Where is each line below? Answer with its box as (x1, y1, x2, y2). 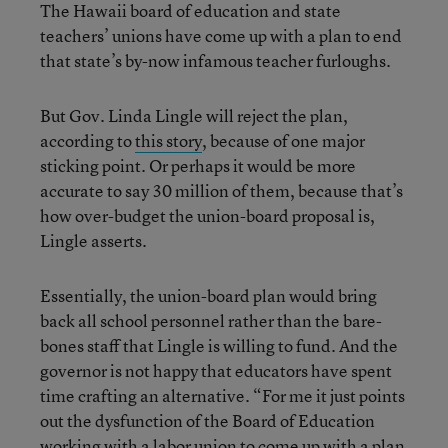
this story (135, 129, 202, 152)
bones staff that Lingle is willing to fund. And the (40, 334, 398, 357)
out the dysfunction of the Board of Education (40, 409, 375, 432)
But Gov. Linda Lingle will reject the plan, (40, 104, 348, 127)
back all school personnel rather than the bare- (40, 309, 382, 332)
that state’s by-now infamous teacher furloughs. (40, 49, 391, 72)
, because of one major (202, 129, 365, 152)
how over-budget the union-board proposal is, (40, 204, 375, 227)
